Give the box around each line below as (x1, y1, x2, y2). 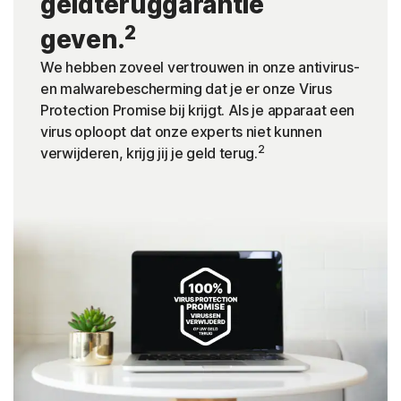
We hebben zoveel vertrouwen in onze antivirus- (40, 58, 360, 77)
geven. (40, 24, 125, 55)
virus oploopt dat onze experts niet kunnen (40, 123, 322, 141)
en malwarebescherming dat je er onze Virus (40, 80, 332, 98)
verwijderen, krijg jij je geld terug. (40, 144, 258, 163)
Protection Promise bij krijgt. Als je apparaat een (40, 101, 355, 120)
